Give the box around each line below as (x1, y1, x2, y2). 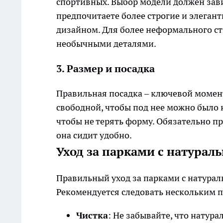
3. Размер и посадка (56, 62, 155, 76)
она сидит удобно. (56, 129, 132, 141)
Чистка (76, 210, 108, 222)
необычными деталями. (56, 38, 156, 50)
